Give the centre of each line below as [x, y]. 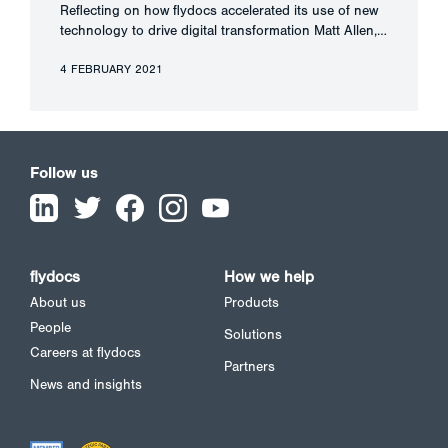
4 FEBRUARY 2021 [111, 69]
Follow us [64, 173]
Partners [249, 367]
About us [58, 303]
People [50, 328]
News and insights [86, 385]
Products [251, 303]
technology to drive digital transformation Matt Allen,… [223, 31]
